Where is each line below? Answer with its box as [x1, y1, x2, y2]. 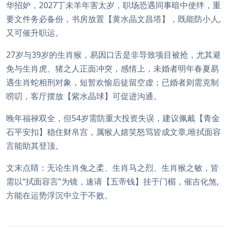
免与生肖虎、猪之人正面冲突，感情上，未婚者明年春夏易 [6, 63, 219, 74]
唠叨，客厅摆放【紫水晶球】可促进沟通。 [6, 90, 162, 102]
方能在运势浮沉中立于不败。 [6, 190, 112, 201]
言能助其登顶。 [6, 140, 63, 151]
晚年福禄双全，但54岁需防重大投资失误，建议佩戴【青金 [6, 112, 220, 124]
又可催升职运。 [6, 27, 63, 38]
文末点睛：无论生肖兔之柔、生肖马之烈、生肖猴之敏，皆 [6, 162, 219, 173]
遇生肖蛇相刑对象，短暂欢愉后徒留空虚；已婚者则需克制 [6, 77, 219, 88]
